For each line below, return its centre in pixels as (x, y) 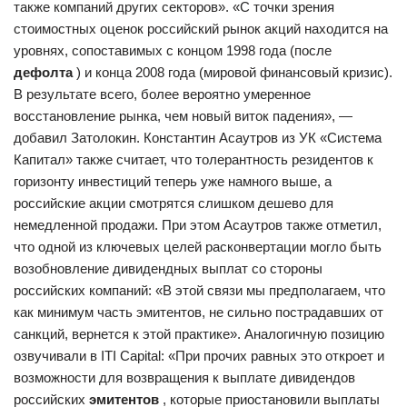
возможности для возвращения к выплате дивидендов (184, 377)
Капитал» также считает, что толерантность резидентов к (194, 159)
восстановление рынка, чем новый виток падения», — (183, 115)
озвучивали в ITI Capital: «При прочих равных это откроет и (199, 355)
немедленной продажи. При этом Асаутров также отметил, (198, 224)
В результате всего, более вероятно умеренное (162, 94)
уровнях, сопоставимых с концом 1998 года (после (173, 50)
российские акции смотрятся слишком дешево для (174, 203)
